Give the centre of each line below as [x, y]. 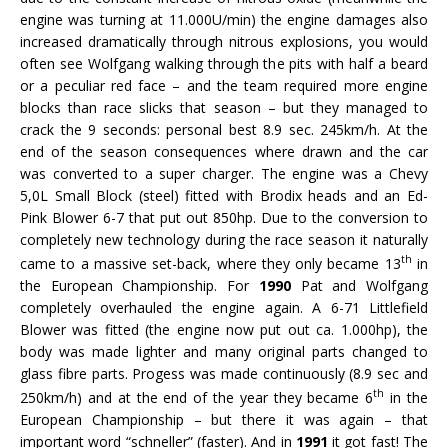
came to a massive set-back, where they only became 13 [210, 263]
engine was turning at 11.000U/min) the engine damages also [224, 20]
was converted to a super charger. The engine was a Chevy [224, 174]
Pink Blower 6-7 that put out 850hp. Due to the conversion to [224, 218]
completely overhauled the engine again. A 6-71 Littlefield [224, 307]
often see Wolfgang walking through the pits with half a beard [224, 64]
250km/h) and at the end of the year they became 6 [197, 397]
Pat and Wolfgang [359, 285]
